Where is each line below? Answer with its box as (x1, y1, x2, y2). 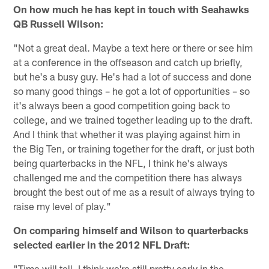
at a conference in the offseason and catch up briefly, (13, 55, 243, 68)
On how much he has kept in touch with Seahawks (13, 2, 250, 15)
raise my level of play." (13, 199, 112, 212)
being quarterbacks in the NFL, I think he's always (13, 156, 228, 169)
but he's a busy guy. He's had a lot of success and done (13, 70, 252, 82)
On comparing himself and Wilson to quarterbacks (13, 223, 249, 236)
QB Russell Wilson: (13, 17, 104, 29)
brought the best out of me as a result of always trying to (13, 185, 255, 198)
